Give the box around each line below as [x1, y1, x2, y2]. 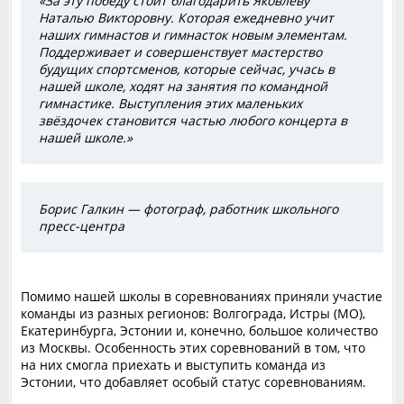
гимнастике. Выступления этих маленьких [39, 95, 302, 112]
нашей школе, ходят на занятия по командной [39, 78, 327, 95]
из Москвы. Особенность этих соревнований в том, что [21, 339, 365, 356]
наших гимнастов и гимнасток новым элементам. [39, 26, 347, 43]
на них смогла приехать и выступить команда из [21, 356, 326, 373]
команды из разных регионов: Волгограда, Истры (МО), [21, 305, 365, 322]
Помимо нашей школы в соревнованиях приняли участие [21, 288, 382, 305]
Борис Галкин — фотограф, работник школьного [39, 200, 338, 217]
